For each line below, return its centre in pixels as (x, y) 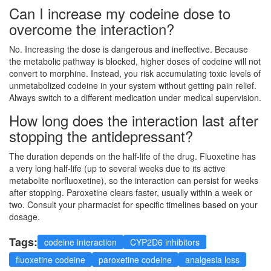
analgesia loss (212, 259)
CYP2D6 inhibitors (165, 242)
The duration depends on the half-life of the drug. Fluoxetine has (132, 156)
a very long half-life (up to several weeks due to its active (117, 168)
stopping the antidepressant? (101, 135)
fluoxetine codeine (51, 259)
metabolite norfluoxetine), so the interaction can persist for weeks (134, 180)
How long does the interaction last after (134, 120)
